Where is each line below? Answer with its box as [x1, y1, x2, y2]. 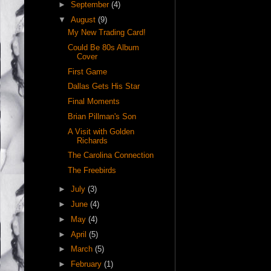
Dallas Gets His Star [68, 82, 140, 91]
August [70, 15, 98, 24]
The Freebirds [68, 166, 117, 175]
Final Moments [68, 97, 120, 106]
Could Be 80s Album [68, 42, 140, 52]
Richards [77, 135, 108, 145]
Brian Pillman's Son [68, 111, 137, 121]
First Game [68, 67, 108, 76]
